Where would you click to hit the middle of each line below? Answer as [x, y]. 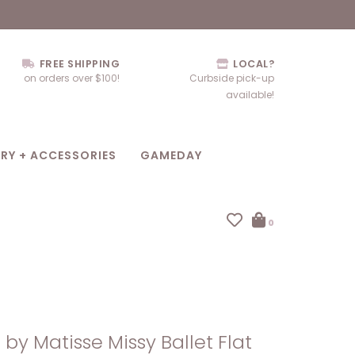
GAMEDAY [171, 155]
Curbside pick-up [232, 78]
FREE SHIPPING [78, 64]
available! [250, 95]
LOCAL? [252, 64]
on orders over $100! [72, 78]
